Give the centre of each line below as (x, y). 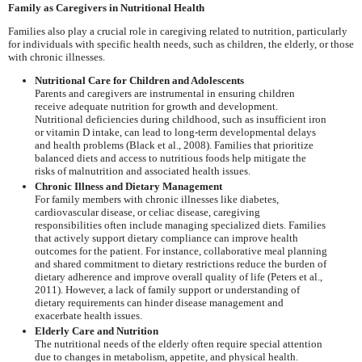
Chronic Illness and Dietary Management (128, 186)
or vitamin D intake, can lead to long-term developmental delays (175, 132)
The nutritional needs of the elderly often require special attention (178, 344)
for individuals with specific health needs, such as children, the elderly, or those (181, 44)
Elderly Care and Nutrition (96, 331)
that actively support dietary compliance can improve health (166, 238)
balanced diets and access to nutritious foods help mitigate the (170, 158)
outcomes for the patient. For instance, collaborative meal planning (181, 250)
